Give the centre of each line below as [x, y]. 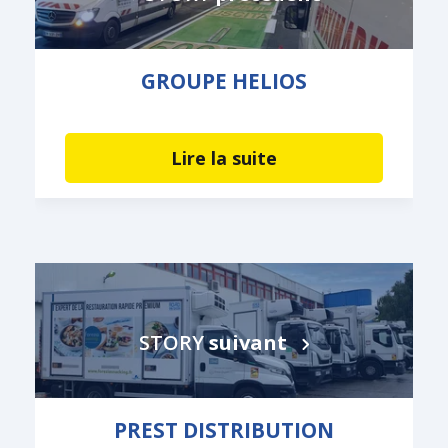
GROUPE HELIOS [224, 81]
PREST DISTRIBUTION [224, 430]
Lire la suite [224, 158]
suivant [248, 343]
